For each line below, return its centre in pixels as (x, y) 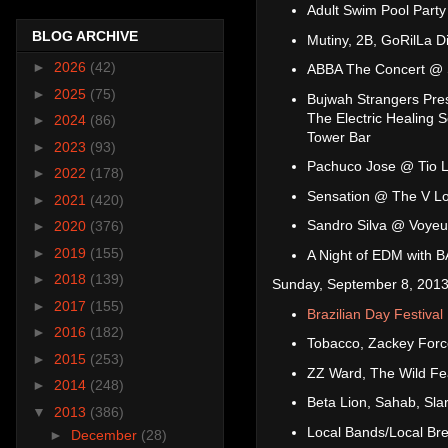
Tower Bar (339, 136)
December (105, 434)
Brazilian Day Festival (375, 313)
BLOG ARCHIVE (85, 36)
